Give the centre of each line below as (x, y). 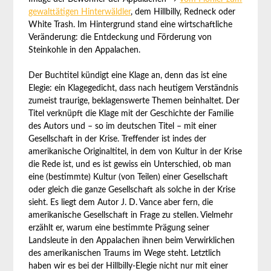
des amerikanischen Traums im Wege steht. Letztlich (125, 253)
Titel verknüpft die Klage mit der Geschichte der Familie (131, 114)
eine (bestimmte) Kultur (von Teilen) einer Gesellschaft (129, 177)
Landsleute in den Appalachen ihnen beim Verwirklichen (132, 241)
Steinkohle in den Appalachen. (85, 50)
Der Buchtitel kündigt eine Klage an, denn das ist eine (128, 76)
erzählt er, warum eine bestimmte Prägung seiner (119, 228)
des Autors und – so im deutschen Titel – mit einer (123, 126)
